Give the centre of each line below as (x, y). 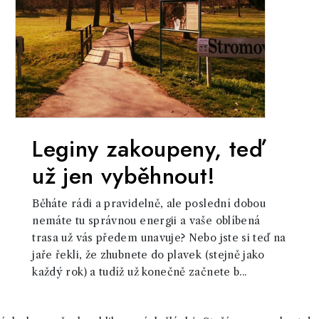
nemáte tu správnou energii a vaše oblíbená (146, 221)
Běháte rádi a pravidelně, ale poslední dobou (149, 204)
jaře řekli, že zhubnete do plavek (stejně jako (148, 255)
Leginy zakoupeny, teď (147, 149)
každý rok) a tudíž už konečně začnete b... (140, 272)
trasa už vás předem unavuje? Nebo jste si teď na (159, 238)
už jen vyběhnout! (124, 176)
